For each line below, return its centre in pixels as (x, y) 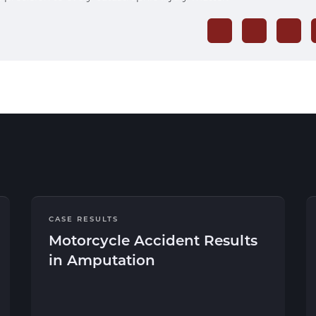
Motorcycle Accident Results (153, 240)
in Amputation (102, 260)
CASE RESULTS (84, 219)
